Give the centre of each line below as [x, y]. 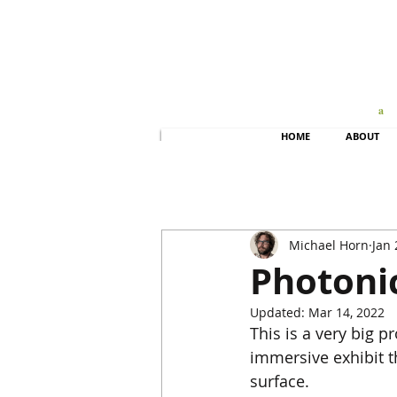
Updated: [279, 312]
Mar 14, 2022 [346, 312]
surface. [286, 381]
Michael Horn [329, 245]
